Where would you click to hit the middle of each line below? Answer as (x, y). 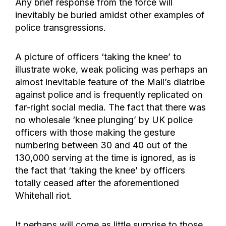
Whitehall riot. (44, 195)
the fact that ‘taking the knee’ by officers (100, 170)
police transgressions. (61, 27)
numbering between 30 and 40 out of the (101, 145)
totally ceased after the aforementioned (97, 183)
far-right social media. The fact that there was (110, 107)
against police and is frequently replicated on (109, 94)
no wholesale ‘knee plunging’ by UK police (104, 120)
